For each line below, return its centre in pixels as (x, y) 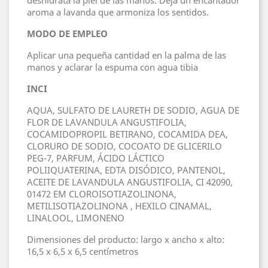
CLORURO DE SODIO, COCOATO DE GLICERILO (124, 146)
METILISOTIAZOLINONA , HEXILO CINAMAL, (119, 206)
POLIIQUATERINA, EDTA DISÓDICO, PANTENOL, (126, 170)
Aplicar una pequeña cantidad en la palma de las (127, 55)
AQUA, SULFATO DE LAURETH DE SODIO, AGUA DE (133, 110)
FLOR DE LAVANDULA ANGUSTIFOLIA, (107, 122)
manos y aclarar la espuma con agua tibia (112, 67)
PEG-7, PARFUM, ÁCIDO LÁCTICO (96, 158)
